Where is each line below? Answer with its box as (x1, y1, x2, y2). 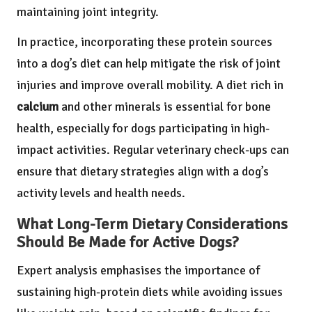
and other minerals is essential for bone (58, 98, 271, 114)
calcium (17, 98, 58, 114)
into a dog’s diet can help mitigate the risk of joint (17, 55, 281, 71)
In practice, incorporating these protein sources (17, 33, 272, 49)
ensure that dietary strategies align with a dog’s (17, 163, 269, 179)
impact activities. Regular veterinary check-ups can (17, 141, 289, 157)
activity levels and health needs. (17, 185, 185, 201)
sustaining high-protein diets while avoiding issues (17, 283, 283, 299)
